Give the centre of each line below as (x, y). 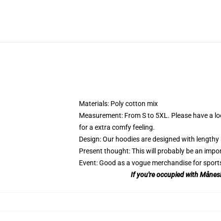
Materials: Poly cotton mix (118, 104)
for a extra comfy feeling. (117, 127)
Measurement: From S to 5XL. (125, 115)
